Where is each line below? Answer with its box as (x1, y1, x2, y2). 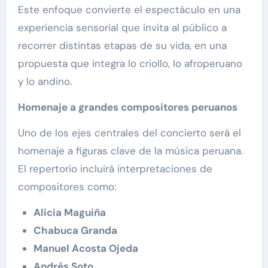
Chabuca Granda (33, 224, 117, 237)
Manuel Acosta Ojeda (33, 242, 138, 255)
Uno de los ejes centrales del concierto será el (17, 126, 241, 140)
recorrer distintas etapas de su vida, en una (17, 39, 227, 53)
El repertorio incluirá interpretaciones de (17, 162, 212, 176)
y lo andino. (17, 75, 72, 89)
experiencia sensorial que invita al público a (17, 21, 227, 35)
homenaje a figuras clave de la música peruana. (17, 144, 243, 158)
